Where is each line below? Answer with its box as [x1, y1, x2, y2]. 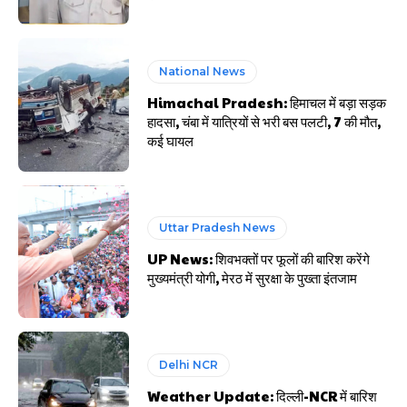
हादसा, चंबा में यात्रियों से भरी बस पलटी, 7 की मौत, [147, 111, 382, 131]
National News [159, 64, 246, 78]
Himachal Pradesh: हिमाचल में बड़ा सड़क [147, 92, 387, 112]
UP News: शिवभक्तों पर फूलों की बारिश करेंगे [147, 249, 371, 268]
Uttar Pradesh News [159, 221, 276, 234]
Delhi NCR [159, 358, 219, 372]
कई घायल [147, 130, 194, 150]
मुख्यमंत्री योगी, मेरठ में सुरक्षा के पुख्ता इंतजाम [147, 268, 358, 287]
